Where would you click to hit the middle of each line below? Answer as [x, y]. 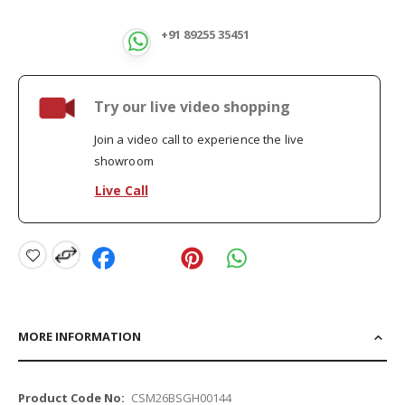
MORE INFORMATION [80, 336]
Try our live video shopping [192, 106]
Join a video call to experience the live [199, 140]
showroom [123, 161]
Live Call [121, 190]
